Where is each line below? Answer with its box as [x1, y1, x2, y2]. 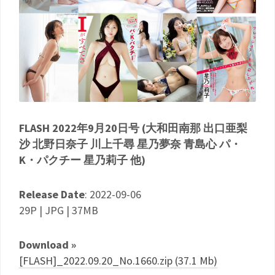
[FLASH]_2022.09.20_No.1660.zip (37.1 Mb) [19, 254, 217, 268]
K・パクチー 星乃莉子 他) [19, 153, 145, 167]
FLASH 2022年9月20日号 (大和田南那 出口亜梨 [19, 121, 247, 135]
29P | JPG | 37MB [19, 203, 98, 217]
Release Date [19, 187, 85, 201]
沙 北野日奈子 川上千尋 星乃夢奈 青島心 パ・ [19, 137, 241, 151]
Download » [19, 238, 76, 252]
